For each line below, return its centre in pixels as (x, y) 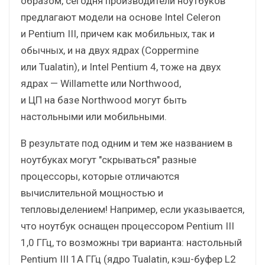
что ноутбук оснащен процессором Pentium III (127, 226)
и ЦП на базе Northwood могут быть (104, 100)
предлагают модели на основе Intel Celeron (121, 17)
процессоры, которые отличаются (100, 176)
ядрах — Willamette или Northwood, (101, 83)
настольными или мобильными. (94, 116)
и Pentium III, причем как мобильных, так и (118, 33)
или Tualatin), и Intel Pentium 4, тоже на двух (121, 67)
